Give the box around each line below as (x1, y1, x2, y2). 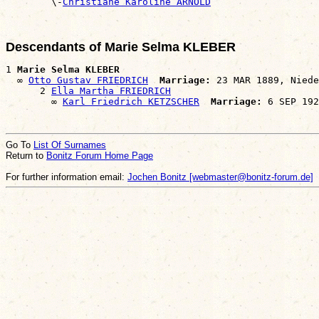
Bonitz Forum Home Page (46, 150, 153, 161)
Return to (6, 150, 46, 161)
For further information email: (6, 171, 127, 182)
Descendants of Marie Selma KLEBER (6, 39, 236, 54)
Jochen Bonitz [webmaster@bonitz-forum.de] (127, 171, 313, 182)
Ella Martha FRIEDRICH (51, 85, 171, 96)
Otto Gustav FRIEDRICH (28, 74, 148, 85)
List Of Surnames (33, 139, 106, 150)
